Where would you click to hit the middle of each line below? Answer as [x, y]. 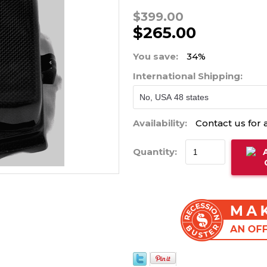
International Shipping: [189, 76]
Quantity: [156, 151]
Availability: [160, 123]
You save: [155, 56]
